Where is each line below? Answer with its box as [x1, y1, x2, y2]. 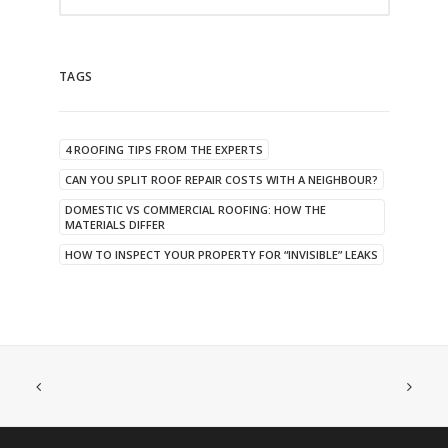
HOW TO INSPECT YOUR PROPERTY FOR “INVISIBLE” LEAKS [64, 247, 378, 263]
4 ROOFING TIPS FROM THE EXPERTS [64, 142, 263, 158]
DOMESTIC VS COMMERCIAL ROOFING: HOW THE [64, 202, 326, 218]
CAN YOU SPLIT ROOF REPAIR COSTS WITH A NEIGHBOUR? [64, 172, 378, 188]
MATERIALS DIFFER [64, 217, 165, 233]
